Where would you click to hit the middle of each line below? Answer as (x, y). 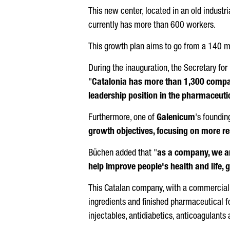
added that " (135, 154)
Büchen (101, 154)
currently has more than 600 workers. (152, 26)
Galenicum (176, 118)
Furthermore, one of (122, 118)
